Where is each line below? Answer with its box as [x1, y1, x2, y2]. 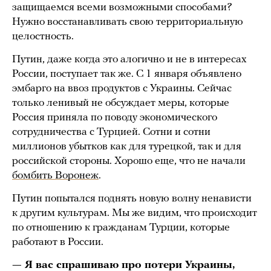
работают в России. [12, 236, 106, 248]
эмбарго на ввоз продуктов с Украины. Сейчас [12, 82, 232, 94]
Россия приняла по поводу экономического [12, 111, 217, 123]
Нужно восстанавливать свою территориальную [12, 16, 243, 28]
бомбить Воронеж [12, 169, 99, 181]
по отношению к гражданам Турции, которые [12, 221, 230, 233]
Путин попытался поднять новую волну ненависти [12, 192, 252, 204]
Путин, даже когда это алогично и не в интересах [12, 53, 247, 65]
